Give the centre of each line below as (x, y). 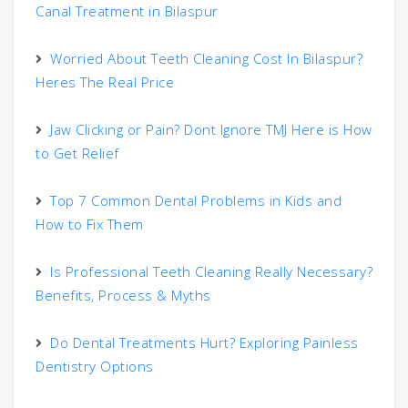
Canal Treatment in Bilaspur (127, 11)
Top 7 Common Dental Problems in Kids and (196, 201)
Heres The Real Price (105, 82)
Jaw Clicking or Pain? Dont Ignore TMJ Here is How (211, 130)
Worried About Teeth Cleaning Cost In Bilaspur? (206, 59)
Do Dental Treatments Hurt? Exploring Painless (204, 343)
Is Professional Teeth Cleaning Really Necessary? (211, 272)
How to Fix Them (90, 224)
